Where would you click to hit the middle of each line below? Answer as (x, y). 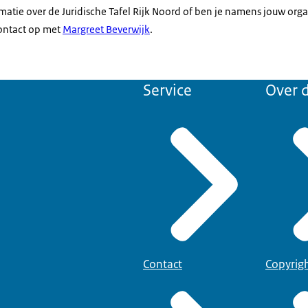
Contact (163, 264)
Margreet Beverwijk (106, 29)
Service (167, 90)
